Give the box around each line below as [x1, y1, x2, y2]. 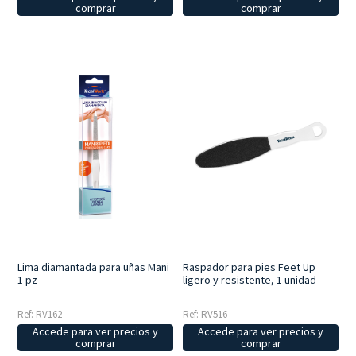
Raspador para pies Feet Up [183, 260, 316, 275]
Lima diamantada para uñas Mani [17, 260, 170, 275]
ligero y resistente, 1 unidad [183, 273, 317, 288]
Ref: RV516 [183, 308, 228, 322]
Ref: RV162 [17, 308, 63, 322]
